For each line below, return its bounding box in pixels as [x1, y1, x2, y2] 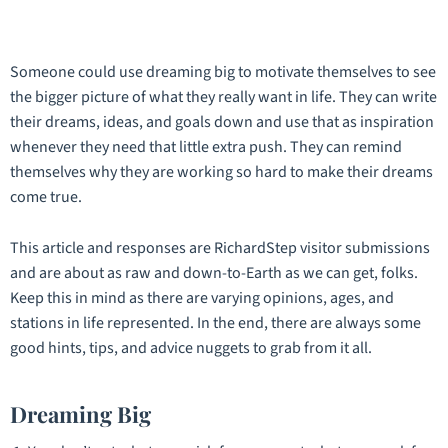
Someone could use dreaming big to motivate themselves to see [10, 61, 436, 84]
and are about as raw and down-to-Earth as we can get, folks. [10, 262, 418, 285]
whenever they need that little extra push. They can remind [10, 136, 402, 159]
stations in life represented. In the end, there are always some [10, 312, 421, 335]
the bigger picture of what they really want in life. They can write [10, 86, 437, 109]
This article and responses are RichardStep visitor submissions [10, 237, 430, 260]
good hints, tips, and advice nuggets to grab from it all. [10, 337, 372, 360]
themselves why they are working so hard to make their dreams [10, 161, 433, 184]
